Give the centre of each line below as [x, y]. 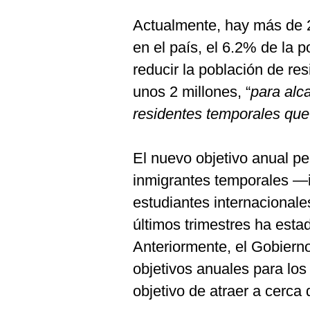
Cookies [35, 13]
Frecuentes [43, 47]
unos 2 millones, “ [192, 92]
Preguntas [40, 36]
